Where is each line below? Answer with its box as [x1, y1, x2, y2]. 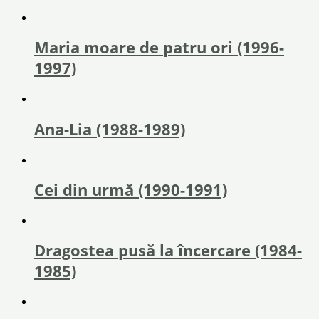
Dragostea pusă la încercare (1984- [34, 240, 302, 261]
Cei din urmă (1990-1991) [34, 179, 227, 200]
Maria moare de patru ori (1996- [34, 37, 284, 58]
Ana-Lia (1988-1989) [34, 118, 185, 140]
